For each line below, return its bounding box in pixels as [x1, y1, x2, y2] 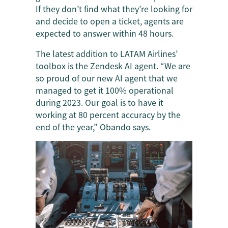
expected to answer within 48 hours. [36, 26, 174, 39]
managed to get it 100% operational [36, 83, 174, 96]
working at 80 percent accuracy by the [36, 108, 181, 121]
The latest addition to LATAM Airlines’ [36, 47, 178, 60]
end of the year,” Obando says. [36, 120, 151, 133]
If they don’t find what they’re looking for [36, 2, 192, 15]
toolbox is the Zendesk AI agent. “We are [36, 59, 190, 72]
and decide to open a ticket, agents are [36, 14, 184, 27]
